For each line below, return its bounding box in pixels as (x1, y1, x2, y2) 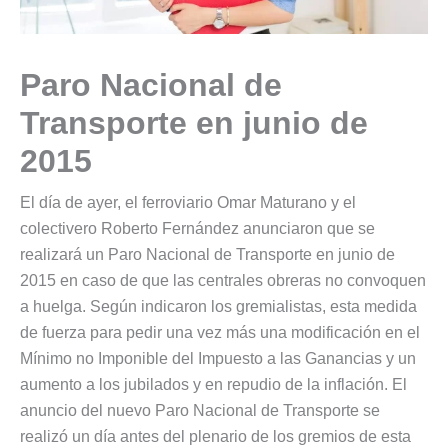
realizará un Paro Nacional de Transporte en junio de (20, 245, 395, 263)
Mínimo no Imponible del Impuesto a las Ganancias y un (20, 349, 416, 367)
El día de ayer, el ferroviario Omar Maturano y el (20, 193, 356, 211)
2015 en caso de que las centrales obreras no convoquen (20, 271, 426, 289)
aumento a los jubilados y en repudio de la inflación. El (20, 375, 407, 393)
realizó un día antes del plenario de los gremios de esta (20, 427, 411, 445)
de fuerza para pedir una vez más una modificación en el (20, 323, 420, 341)
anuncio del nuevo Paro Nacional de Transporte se (20, 401, 380, 419)
